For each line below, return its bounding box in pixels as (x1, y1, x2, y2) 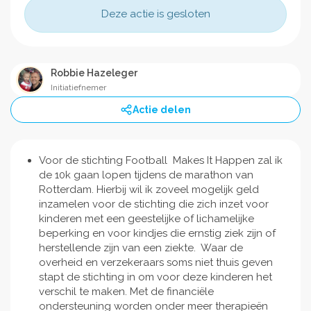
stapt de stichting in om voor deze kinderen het (38, 270, 272, 283)
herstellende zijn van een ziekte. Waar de (38, 241, 243, 254)
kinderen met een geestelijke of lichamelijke (38, 212, 254, 225)
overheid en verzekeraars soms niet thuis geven (38, 255, 273, 269)
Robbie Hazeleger (51, 67, 137, 78)
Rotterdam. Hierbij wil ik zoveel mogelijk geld (38, 183, 259, 196)
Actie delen (133, 103, 191, 115)
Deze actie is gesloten (101, 7, 210, 20)
